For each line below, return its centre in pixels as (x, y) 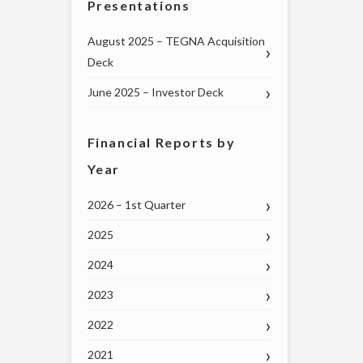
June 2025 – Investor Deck (155, 92)
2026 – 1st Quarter (136, 205)
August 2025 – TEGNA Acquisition (176, 41)
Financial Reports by (161, 143)
